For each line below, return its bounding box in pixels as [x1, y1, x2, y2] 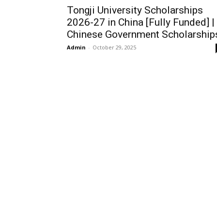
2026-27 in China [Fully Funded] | [67, 16, 215, 29]
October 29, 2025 [93, 44, 136, 51]
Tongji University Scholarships [67, 4, 203, 16]
